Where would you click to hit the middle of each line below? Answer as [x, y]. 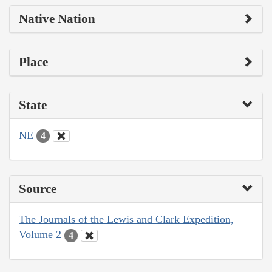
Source [38, 189]
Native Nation [57, 19]
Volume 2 [40, 235]
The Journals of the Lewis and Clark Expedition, [126, 219]
